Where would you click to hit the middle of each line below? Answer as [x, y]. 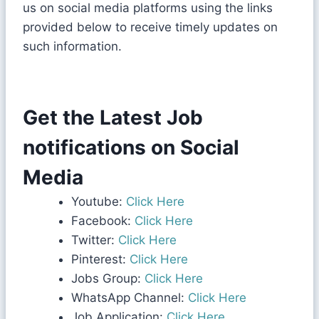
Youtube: [97, 201]
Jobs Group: [108, 278]
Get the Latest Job [113, 117]
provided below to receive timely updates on [150, 27]
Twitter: [93, 240]
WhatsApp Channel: [130, 297]
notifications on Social [131, 147]
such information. [72, 46]
